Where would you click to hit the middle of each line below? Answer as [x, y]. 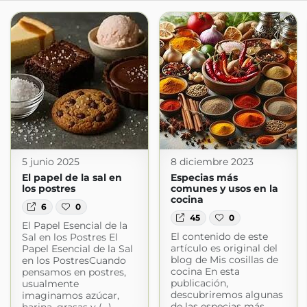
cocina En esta [205, 272]
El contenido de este [219, 237]
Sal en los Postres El [70, 237]
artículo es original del [224, 248]
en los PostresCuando [74, 261]
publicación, [199, 283]
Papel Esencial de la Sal [77, 249]
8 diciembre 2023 [212, 162]
